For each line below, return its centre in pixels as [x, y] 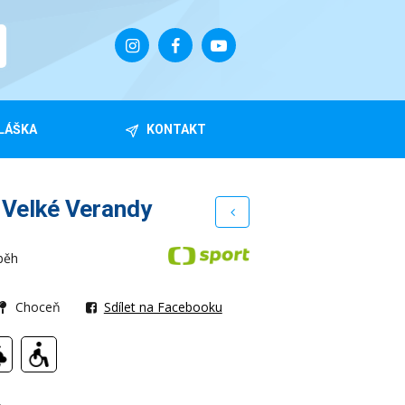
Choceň [38, 307]
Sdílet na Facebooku [163, 307]
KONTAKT [176, 129]
